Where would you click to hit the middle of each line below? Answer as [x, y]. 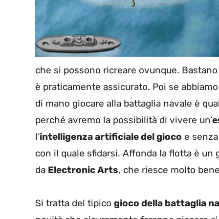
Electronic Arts [83, 170]
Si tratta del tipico [75, 203]
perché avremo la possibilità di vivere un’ [124, 120]
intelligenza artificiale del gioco [111, 137]
